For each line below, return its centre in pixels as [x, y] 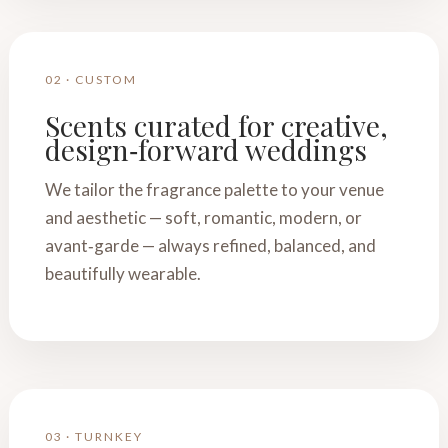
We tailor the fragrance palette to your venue [214, 189]
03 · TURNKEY [93, 436]
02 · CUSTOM [90, 79]
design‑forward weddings [205, 149]
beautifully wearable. [122, 273]
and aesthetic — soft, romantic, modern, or [203, 217]
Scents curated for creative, [216, 125]
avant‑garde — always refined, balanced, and [210, 245]
